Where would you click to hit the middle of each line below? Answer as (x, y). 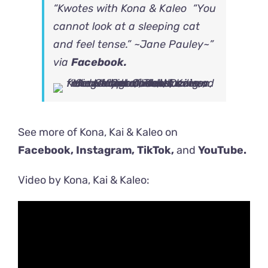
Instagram (104, 150)
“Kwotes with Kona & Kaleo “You (135, 8)
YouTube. (222, 150)
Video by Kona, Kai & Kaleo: (84, 180)
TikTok (154, 150)
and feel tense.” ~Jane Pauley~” (133, 44)
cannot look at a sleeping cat (127, 26)
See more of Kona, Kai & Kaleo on (98, 132)
